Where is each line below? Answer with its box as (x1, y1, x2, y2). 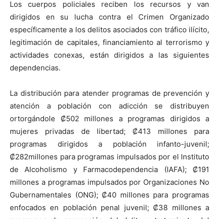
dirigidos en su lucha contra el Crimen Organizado (10, 12, 209, 22)
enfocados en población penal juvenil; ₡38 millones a (10, 203, 209, 213)
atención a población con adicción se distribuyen (10, 101, 209, 111)
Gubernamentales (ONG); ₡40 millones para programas (10, 190, 209, 200)
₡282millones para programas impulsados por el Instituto (10, 152, 209, 162)
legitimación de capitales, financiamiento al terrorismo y (10, 38, 209, 47)
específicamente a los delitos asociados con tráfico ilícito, (10, 25, 209, 35)
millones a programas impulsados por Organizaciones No (10, 177, 209, 187)
